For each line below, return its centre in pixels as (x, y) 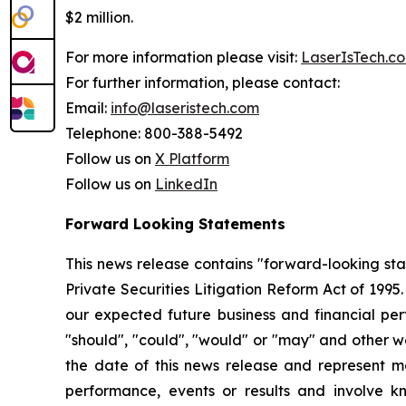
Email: (88, 107)
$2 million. (99, 17)
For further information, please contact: (203, 82)
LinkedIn (186, 184)
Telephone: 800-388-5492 (154, 133)
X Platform (192, 158)
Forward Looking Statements (175, 223)
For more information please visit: (183, 57)
